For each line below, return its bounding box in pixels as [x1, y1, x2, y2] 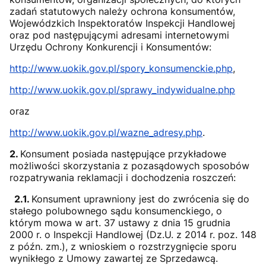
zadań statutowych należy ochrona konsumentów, [9, 5, 235, 17]
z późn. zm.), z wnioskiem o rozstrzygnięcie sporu [9, 240, 236, 252]
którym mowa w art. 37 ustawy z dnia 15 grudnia [9, 217, 230, 229]
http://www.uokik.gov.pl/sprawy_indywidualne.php [9, 84, 235, 96]
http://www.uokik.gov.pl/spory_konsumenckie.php [9, 62, 233, 74]
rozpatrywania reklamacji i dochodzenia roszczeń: [9, 172, 236, 183]
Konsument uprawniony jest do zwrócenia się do [31, 193, 249, 205]
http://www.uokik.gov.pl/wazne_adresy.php [9, 126, 202, 138]
